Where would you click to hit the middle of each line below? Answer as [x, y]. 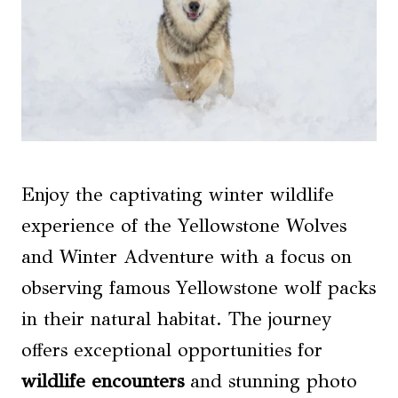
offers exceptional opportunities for [172, 350]
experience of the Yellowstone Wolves [184, 225]
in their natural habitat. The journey [176, 318]
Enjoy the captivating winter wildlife [178, 194]
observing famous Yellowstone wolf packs [199, 287]
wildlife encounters [103, 381]
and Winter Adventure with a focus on [187, 256]
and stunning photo [271, 381]
